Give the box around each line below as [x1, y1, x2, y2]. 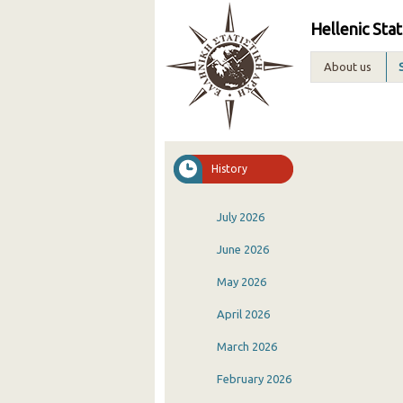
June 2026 [217, 243, 269, 255]
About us [323, 60, 372, 73]
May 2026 [217, 275, 266, 288]
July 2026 [217, 210, 264, 223]
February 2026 [217, 372, 291, 385]
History [211, 163, 247, 175]
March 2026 [217, 340, 277, 353]
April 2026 [217, 308, 270, 320]
